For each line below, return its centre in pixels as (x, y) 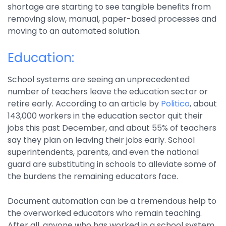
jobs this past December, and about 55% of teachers (112, 128)
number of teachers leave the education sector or (108, 92)
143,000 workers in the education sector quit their (105, 116)
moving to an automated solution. (74, 31)
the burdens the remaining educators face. (93, 177)
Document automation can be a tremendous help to (112, 201)
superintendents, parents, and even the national (103, 152)
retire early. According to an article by (84, 104)
